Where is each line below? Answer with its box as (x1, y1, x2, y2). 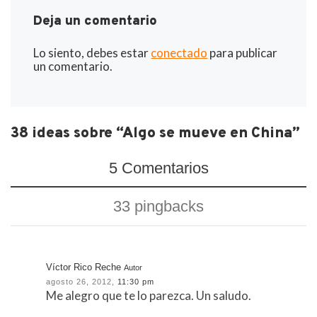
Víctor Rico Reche (46, 262, 122, 273)
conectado (151, 45, 208, 60)
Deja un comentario (33, 13, 158, 30)
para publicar (207, 45, 278, 60)
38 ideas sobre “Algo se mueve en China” (11, 124, 300, 143)
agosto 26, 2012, (46, 277, 115, 287)
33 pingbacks (113, 197, 204, 215)
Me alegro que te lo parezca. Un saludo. (46, 288, 252, 304)
